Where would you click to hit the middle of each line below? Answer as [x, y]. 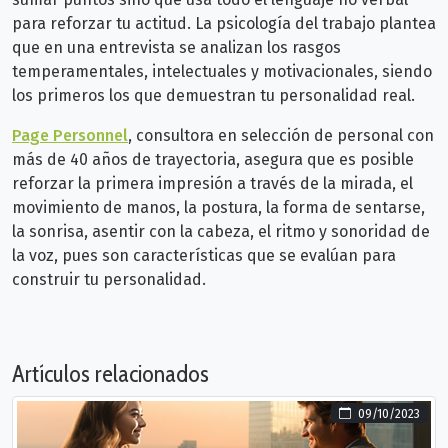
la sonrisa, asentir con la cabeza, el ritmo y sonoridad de [221, 232]
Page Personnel [70, 136]
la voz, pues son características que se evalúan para [204, 256]
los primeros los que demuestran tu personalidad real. [213, 96]
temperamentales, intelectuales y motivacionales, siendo [222, 72]
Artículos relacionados [110, 374]
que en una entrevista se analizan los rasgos [176, 48]
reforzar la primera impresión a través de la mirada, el [212, 184]
